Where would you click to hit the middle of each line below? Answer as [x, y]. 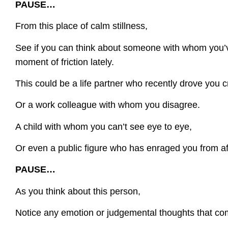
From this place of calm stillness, [81, 26]
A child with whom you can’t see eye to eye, [104, 126]
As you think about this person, [78, 191]
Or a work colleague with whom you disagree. [108, 105]
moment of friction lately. [65, 62]
